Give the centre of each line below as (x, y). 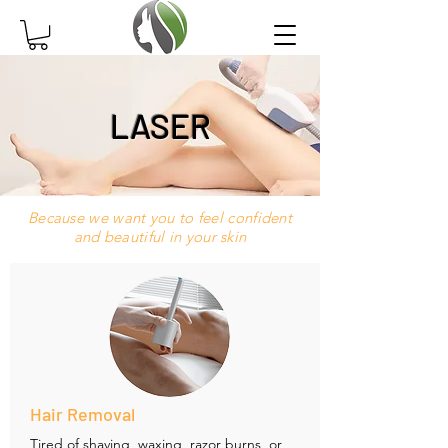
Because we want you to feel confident (160, 218)
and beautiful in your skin (160, 237)
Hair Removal (82, 414)
